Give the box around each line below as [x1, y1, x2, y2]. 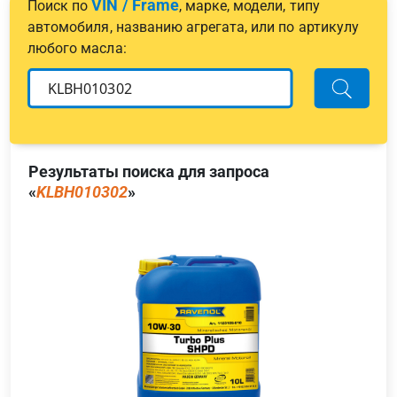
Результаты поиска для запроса [28, 161, 269, 181]
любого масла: [27, 39, 127, 57]
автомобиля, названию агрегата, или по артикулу [27, 18, 359, 35]
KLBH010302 [36, 182, 128, 201]
